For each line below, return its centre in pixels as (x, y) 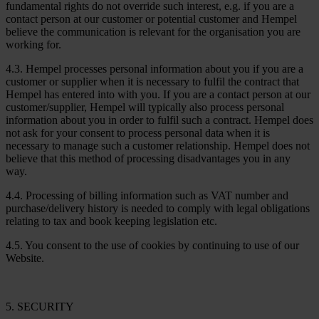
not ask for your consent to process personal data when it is (138, 132)
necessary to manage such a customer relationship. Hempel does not (158, 145)
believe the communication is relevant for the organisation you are (153, 31)
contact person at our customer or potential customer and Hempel (151, 19)
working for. (33, 44)
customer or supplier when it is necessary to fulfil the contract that (152, 81)
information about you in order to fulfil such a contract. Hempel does (159, 120)
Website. (25, 258)
